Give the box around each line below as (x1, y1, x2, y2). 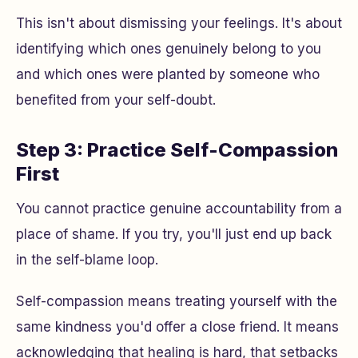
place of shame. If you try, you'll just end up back (16, 226, 332, 242)
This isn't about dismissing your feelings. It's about (16, 15, 342, 31)
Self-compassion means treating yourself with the (16, 293, 337, 309)
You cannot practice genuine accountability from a (16, 201, 342, 217)
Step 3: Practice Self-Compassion (16, 138, 338, 161)
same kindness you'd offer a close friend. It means (16, 319, 339, 335)
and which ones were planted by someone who (16, 66, 320, 82)
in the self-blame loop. (16, 252, 158, 268)
